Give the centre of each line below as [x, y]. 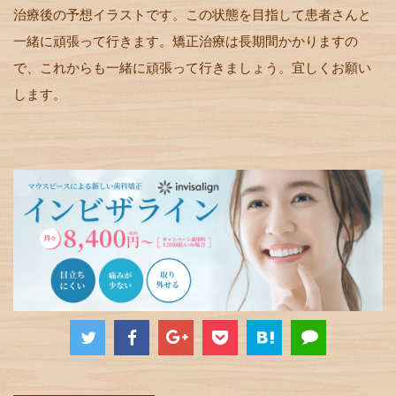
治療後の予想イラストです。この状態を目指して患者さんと [192, 14]
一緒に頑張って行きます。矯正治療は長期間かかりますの [186, 41]
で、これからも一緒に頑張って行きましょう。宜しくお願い [192, 67]
